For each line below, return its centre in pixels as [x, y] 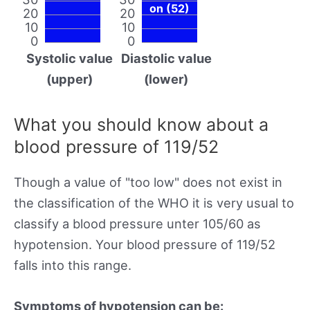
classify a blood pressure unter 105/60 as [137, 223]
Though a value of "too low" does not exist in [148, 182]
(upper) [69, 79]
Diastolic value [166, 58]
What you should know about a [141, 124]
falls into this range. [73, 265]
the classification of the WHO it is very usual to [154, 202]
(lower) [166, 79]
